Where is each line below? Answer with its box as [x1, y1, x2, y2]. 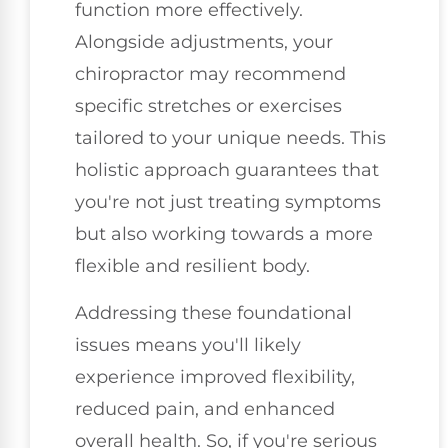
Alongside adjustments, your [75, 31, 333, 54]
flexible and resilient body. [75, 255, 310, 278]
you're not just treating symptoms [75, 191, 381, 214]
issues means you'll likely [75, 333, 301, 356]
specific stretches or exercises [75, 95, 342, 118]
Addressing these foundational [75, 301, 352, 324]
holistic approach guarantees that [75, 159, 379, 182]
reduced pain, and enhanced [75, 397, 335, 420]
